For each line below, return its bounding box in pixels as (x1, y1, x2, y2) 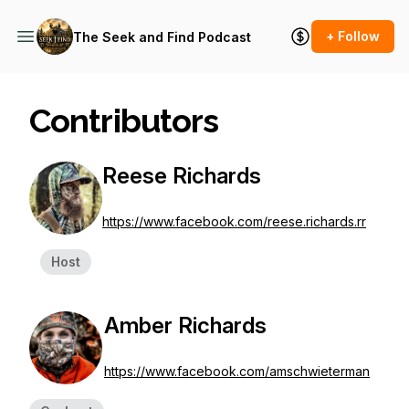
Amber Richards (104, 312, 267, 339)
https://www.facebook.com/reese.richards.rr (102, 214, 366, 229)
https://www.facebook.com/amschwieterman (104, 363, 370, 379)
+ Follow (326, 28, 380, 44)
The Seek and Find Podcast (73, 28, 251, 45)
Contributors (29, 101, 219, 140)
